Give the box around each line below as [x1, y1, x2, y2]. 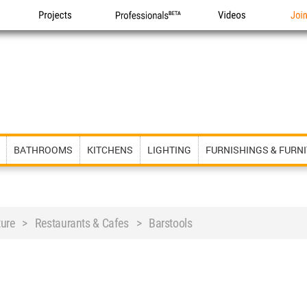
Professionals [115, 23, 175, 36]
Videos [218, 23, 248, 36]
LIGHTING [147, 143, 191, 156]
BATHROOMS [14, 143, 73, 156]
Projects [39, 23, 75, 36]
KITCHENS [87, 143, 133, 156]
